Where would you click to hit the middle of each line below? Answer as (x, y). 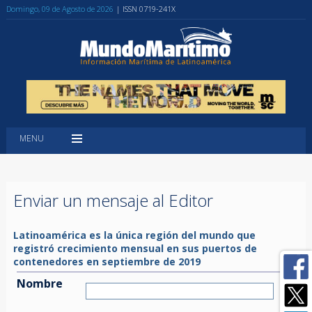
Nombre (39, 283)
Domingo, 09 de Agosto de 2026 (60, 9)
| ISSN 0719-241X (146, 9)
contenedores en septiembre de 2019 (107, 261)
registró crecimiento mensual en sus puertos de (135, 248)
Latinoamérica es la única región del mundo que (134, 235)
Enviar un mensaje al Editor (113, 200)
